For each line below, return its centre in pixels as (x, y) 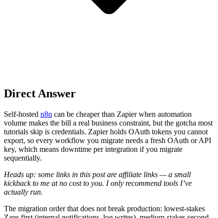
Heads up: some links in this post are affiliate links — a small (97, 174)
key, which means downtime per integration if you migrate (93, 149)
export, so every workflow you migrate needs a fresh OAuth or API (108, 140)
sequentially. (23, 158)
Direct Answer (40, 93)
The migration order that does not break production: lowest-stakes (104, 208)
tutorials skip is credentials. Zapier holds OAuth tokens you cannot (106, 131)
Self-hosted (22, 114)
